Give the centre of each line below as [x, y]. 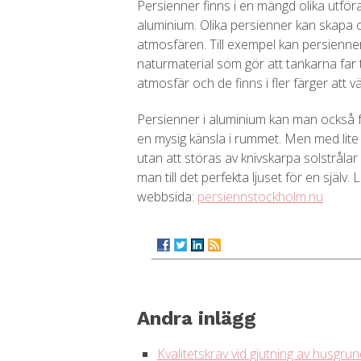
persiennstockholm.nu [260, 197]
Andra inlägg [197, 318]
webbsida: [167, 197]
